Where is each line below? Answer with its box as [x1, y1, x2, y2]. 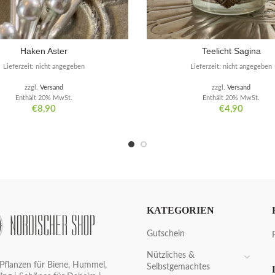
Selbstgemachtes [147, 263, 210, 272]
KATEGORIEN [147, 205, 214, 216]
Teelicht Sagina [201, 46, 261, 56]
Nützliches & [147, 251, 195, 260]
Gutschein [147, 230, 185, 239]
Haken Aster [20, 46, 68, 56]
